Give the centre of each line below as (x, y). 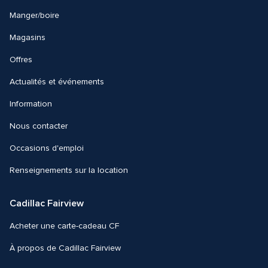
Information (31, 104)
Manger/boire (34, 16)
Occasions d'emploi (47, 149)
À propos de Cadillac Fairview (65, 249)
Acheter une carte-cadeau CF (64, 226)
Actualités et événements (57, 82)
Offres (21, 60)
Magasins (28, 38)
